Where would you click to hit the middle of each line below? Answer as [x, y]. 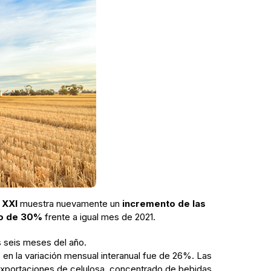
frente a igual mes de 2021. [99, 217]
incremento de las [164, 203]
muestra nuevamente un [70, 203]
